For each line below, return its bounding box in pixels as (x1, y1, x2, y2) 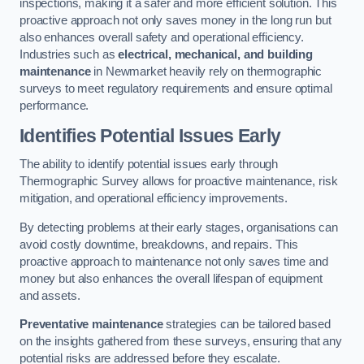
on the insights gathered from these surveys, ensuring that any (19, 335, 342, 349)
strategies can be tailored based (162, 318, 331, 331)
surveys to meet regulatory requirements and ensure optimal (19, 82, 332, 96)
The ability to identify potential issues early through (19, 158, 279, 171)
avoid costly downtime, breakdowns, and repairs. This (19, 237, 298, 251)
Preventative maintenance (19, 318, 163, 331)
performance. (19, 99, 89, 113)
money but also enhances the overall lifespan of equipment (19, 271, 323, 285)
